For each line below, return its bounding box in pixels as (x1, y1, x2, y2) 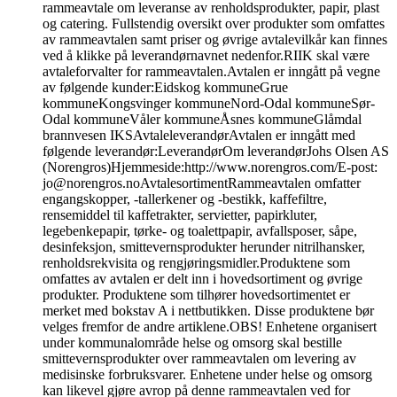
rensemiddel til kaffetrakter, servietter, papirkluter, (43, 207, 317, 223)
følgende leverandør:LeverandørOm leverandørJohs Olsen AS (43, 144, 389, 160)
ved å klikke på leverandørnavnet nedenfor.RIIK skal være (43, 48, 370, 64)
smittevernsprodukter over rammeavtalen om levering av (43, 351, 356, 367)
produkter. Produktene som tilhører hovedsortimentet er (43, 287, 350, 303)
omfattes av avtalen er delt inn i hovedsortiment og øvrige (43, 271, 362, 287)
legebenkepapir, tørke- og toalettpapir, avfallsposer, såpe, (43, 223, 357, 239)
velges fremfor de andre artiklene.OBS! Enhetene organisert (43, 319, 377, 335)
